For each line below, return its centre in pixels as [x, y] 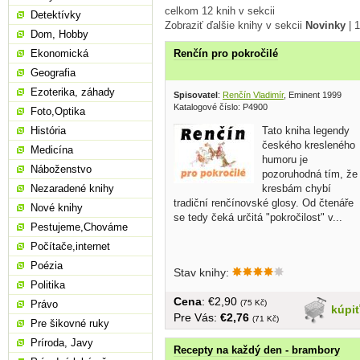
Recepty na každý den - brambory [257, 350]
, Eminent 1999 [313, 94]
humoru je [285, 159]
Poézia [47, 266]
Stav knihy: [203, 272]
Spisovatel [196, 94]
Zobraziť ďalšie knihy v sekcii [235, 26]
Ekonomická [59, 53]
